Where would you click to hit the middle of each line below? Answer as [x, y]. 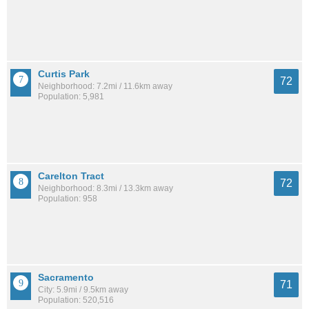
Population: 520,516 [76, 300]
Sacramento [66, 278]
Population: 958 [68, 198]
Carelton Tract [71, 176]
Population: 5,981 [71, 97]
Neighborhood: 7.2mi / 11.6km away [105, 87]
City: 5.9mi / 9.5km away [83, 290]
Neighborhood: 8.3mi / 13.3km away [106, 188]
